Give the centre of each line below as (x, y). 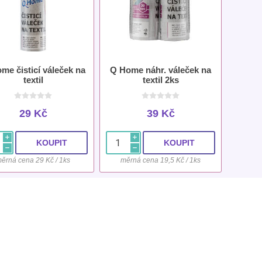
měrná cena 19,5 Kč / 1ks (161, 161)
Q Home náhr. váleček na (161, 70)
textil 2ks (161, 80)
